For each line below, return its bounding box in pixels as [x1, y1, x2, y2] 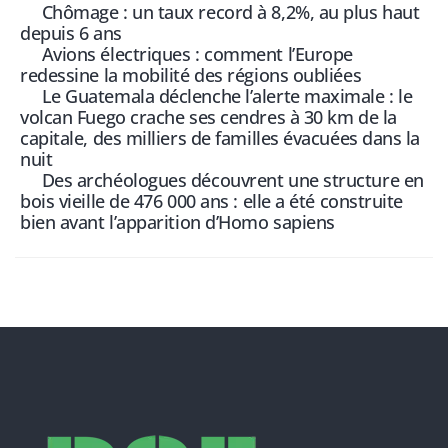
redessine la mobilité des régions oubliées [20, 62, 362, 87]
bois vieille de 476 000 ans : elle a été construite [20, 188, 404, 213]
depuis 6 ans [20, 20, 122, 45]
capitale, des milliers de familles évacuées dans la [20, 125, 421, 150]
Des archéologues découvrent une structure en [41, 167, 424, 192]
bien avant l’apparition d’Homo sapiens [20, 209, 335, 234]
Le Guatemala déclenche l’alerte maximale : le [41, 83, 413, 108]
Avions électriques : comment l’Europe [41, 41, 353, 66]
